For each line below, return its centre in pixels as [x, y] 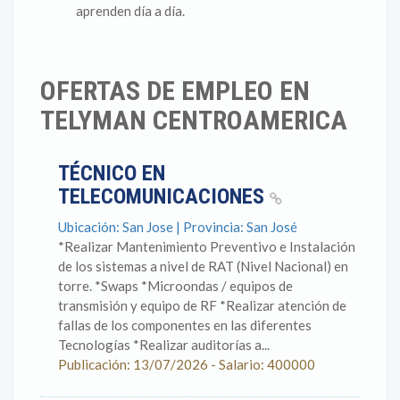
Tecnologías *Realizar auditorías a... [164, 345]
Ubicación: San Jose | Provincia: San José [178, 227]
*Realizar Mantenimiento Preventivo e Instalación [207, 246]
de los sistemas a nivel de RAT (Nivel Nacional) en [203, 266]
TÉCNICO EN [112, 173]
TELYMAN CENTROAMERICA [194, 120]
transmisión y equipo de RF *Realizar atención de [202, 305]
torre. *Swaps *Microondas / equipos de [175, 286]
